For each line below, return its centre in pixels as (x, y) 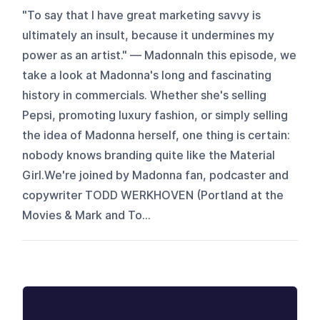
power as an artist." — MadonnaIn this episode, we (160, 55)
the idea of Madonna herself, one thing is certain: (156, 135)
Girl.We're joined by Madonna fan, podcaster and (156, 175)
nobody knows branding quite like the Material (149, 155)
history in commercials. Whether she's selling (145, 95)
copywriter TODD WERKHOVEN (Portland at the (153, 195)
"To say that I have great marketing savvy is (142, 15)
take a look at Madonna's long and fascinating (147, 75)
